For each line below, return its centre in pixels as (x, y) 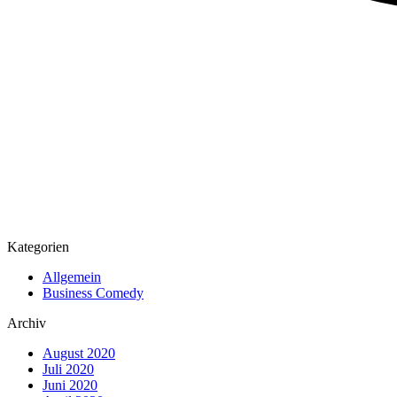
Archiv (27, 323)
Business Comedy (93, 293)
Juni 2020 (70, 385)
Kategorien (38, 247)
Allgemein (72, 277)
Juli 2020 (68, 370)
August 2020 (79, 354)
